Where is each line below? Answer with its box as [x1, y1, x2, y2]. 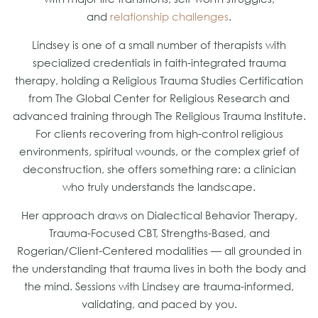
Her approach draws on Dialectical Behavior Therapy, [21, 209, 297, 222]
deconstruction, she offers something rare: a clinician [22, 163, 296, 176]
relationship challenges [110, 10, 229, 23]
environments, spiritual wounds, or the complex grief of [18, 145, 300, 158]
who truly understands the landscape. [62, 180, 256, 194]
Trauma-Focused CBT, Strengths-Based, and [48, 226, 270, 240]
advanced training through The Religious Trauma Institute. [12, 109, 306, 123]
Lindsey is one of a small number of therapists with [32, 38, 286, 52]
